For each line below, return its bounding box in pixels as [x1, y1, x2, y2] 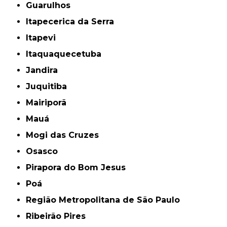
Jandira [30, 65, 58, 75]
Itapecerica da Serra [28, 16, 115, 26]
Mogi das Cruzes [33, 130, 99, 140]
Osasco [33, 146, 58, 156]
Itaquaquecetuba [28, 49, 102, 59]
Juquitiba [30, 81, 67, 91]
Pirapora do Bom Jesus [31, 162, 126, 172]
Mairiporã [33, 97, 67, 107]
